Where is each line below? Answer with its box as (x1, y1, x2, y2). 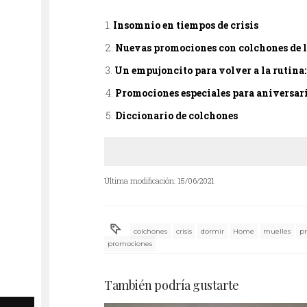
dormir (201, 227, 225, 236)
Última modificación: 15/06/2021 (104, 175, 214, 186)
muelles (263, 227, 291, 236)
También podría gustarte (104, 277, 239, 293)
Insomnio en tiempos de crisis (113, 19, 258, 32)
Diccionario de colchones (115, 109, 238, 122)
